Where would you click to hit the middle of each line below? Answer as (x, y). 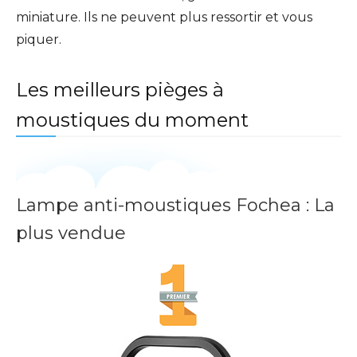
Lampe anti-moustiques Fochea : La (175, 206)
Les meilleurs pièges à (120, 90)
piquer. (39, 40)
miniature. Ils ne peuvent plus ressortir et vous (164, 18)
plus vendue (71, 233)
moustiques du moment (132, 120)
